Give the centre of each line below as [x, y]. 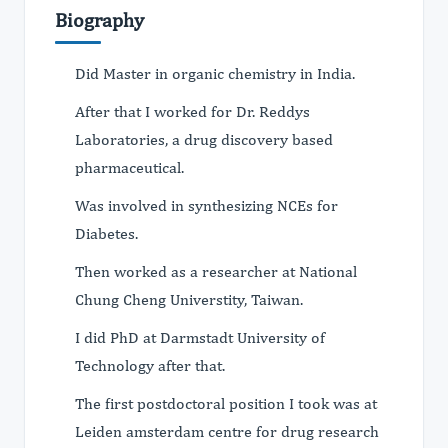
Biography [99, 19]
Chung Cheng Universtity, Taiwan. [191, 299]
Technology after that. [152, 365]
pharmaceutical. [131, 167]
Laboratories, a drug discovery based [204, 139]
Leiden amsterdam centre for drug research [227, 431]
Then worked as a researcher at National [216, 271]
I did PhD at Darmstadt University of [200, 337]
